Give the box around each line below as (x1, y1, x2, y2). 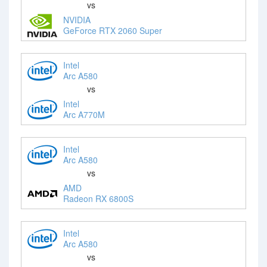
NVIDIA (63, 13, 91, 26)
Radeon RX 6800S (63, 192, 133, 204)
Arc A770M (63, 108, 105, 120)
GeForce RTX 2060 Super (63, 24, 162, 36)
